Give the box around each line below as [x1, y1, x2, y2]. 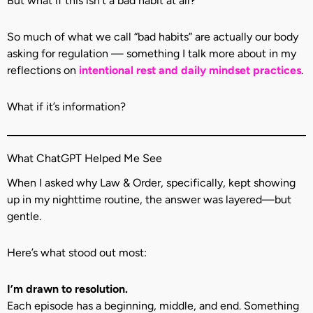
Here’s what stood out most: [7, 246, 147, 260]
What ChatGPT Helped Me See [7, 152, 162, 166]
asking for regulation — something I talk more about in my [7, 47, 296, 61]
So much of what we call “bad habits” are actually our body [7, 30, 298, 44]
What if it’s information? [7, 100, 126, 114]
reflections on [7, 64, 79, 78]
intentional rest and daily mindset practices [79, 64, 301, 78]
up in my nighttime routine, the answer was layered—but [7, 193, 291, 207]
